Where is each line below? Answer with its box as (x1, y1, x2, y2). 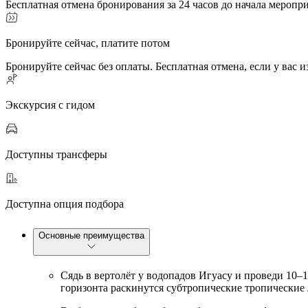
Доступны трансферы (5, 148, 107, 161)
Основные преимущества (38, 230, 144, 241)
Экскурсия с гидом (5, 99, 95, 111)
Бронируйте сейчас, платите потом (5, 37, 170, 49)
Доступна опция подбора (5, 198, 124, 210)
